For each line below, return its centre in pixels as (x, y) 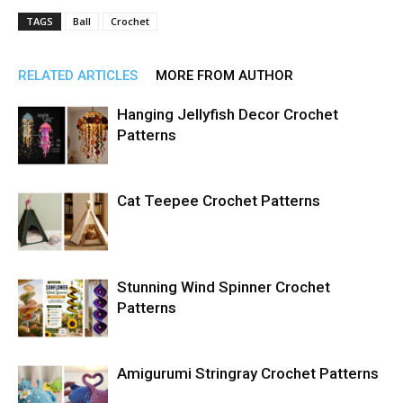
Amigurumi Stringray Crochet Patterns (248, 373)
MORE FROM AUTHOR (224, 76)
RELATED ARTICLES (78, 76)
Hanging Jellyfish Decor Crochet (228, 114)
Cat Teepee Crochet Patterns (219, 201)
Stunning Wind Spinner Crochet (224, 287)
